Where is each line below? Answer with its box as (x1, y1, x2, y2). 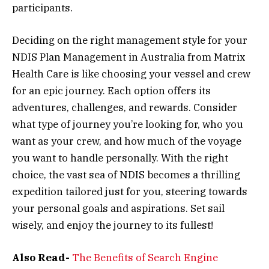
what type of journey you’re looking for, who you (12, 117, 243, 131)
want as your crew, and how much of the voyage (12, 134, 241, 148)
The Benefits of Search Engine (72, 251, 218, 264)
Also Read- (12, 251, 72, 264)
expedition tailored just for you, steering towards (12, 184, 247, 198)
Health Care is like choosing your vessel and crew (12, 67, 250, 80)
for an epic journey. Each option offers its (12, 83, 211, 97)
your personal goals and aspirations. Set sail (12, 201, 225, 215)
